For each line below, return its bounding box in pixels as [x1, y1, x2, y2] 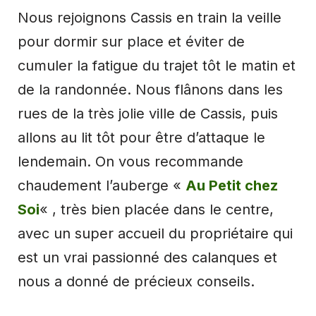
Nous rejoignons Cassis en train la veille [18, 8, 281, 26]
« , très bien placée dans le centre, [39, 200, 274, 218]
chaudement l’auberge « [18, 176, 186, 194]
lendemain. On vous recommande [18, 152, 243, 170]
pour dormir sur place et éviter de [18, 32, 245, 50]
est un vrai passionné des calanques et [18, 248, 277, 266]
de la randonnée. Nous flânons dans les [18, 80, 283, 98]
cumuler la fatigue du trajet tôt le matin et [18, 56, 296, 74]
